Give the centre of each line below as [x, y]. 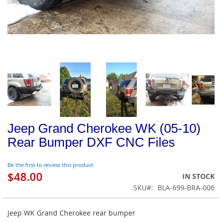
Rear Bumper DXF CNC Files [91, 142]
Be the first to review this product [50, 165]
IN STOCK [198, 176]
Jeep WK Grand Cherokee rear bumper [71, 213]
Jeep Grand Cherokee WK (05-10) [104, 129]
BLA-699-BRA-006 [186, 188]
